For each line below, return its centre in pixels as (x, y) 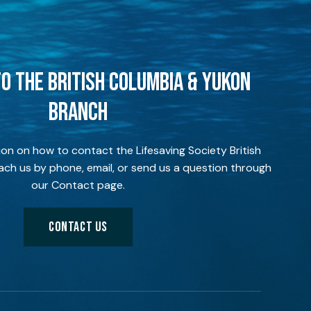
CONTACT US (78, 227)
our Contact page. (78, 185)
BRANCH (78, 113)
